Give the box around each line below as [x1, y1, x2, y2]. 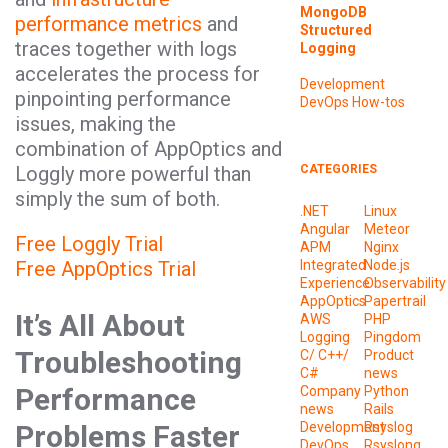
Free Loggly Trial [15, 231, 163, 256]
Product [364, 347, 415, 364]
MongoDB [299, 3, 367, 20]
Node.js [364, 257, 411, 274]
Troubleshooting [15, 344, 242, 380]
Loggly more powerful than [15, 161, 251, 186]
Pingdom [364, 329, 422, 346]
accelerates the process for [15, 61, 260, 86]
